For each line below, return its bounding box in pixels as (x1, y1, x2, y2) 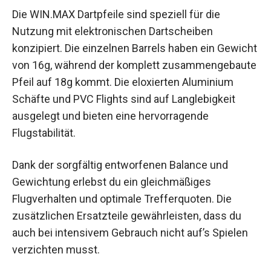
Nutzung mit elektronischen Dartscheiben (12, 33, 213, 46)
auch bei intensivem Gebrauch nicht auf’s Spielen (12, 234, 248, 247)
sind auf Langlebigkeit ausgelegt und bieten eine (12, 117, 243, 131)
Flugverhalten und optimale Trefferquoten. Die (12, 200, 232, 214)
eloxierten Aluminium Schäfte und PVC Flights (12, 100, 232, 114)
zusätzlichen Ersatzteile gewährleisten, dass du (12, 217, 241, 230)
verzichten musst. (12, 251, 100, 264)
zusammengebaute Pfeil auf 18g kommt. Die (12, 83, 226, 97)
